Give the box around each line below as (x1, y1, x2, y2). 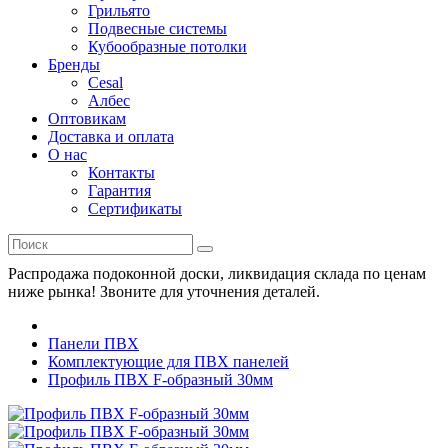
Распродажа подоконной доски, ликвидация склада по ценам (8, 265, 426, 282)
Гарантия (88, 182, 151, 199)
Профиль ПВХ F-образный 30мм (48, 371, 273, 388)
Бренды (48, 56, 100, 73)
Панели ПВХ (48, 335, 139, 352)
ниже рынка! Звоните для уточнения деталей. (8, 283, 320, 300)
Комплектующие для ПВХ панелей (48, 353, 289, 370)
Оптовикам (48, 110, 126, 127)
